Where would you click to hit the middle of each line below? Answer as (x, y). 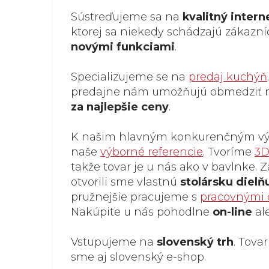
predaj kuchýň (228, 77)
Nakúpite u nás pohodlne (142, 212)
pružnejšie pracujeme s (135, 197)
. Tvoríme (229, 152)
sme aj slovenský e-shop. (138, 257)
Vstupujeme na (114, 242)
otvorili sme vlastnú (125, 182)
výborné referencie (152, 152)
